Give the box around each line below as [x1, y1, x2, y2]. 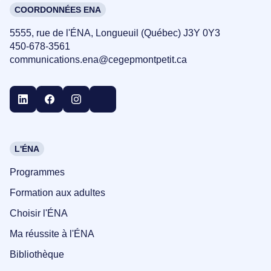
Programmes [10, 167, 65, 178]
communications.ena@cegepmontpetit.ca [10, 54, 187, 65]
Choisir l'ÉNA [10, 208, 68, 219]
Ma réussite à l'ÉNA [10, 229, 94, 240]
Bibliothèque [10, 249, 64, 260]
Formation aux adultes [10, 188, 105, 198]
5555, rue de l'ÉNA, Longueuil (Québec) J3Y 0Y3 [10, 28, 220, 39]
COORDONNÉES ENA [15, 5, 101, 15]
